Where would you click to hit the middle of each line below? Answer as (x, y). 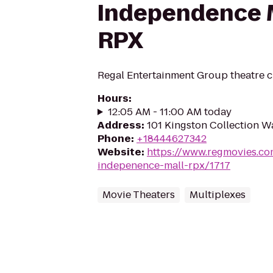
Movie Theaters (139, 195)
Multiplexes (218, 195)
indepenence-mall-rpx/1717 (164, 165)
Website (119, 152)
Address (119, 125)
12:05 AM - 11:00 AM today (169, 112)
